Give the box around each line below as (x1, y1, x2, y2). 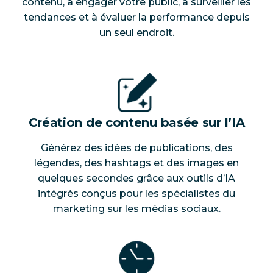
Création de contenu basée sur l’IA (28, 115, 245, 130)
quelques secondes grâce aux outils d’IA (38, 172, 235, 185)
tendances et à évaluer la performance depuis (23, 12, 250, 24)
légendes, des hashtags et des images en (34, 157, 239, 169)
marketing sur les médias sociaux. (52, 203, 221, 215)
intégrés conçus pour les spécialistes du (38, 188, 235, 200)
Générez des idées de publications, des (40, 142, 233, 154)
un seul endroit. (99, 27, 174, 39)
